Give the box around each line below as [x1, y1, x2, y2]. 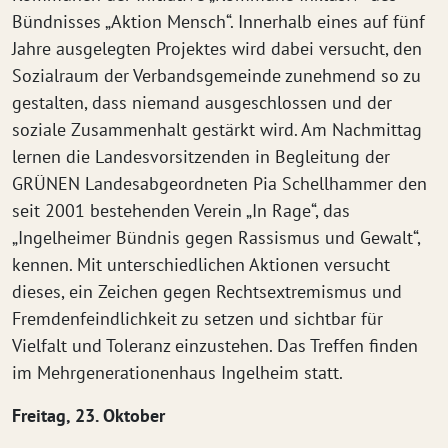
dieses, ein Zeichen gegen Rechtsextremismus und [12, 280, 402, 303]
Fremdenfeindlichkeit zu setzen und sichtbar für [12, 307, 383, 330]
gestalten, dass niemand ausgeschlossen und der [12, 91, 392, 114]
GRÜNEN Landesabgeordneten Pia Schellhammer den [12, 172, 427, 195]
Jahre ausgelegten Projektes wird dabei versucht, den [12, 37, 422, 60]
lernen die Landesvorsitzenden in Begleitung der [12, 145, 390, 168]
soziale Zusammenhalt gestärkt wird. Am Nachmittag [12, 118, 422, 141]
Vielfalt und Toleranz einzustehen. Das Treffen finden [12, 334, 418, 357]
